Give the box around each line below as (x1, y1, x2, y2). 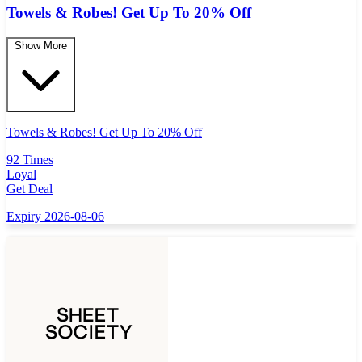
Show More (15, 39, 67, 52)
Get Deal (6, 181, 53, 196)
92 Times (6, 152, 53, 166)
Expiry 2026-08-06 (6, 208, 104, 223)
